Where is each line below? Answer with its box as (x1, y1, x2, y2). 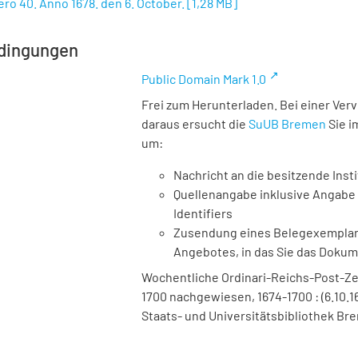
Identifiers (173, 205, 233, 221)
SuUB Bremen (249, 116, 326, 131)
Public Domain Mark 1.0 (141, 71, 266, 86)
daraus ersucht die (141, 116, 249, 131)
